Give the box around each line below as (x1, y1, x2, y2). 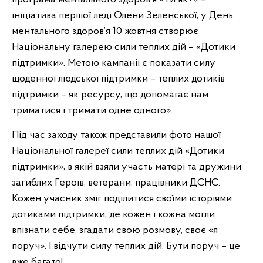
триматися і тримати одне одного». (12, 105, 173, 116)
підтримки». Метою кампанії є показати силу (12, 58, 215, 69)
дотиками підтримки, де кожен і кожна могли (12, 209, 215, 220)
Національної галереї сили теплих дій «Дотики (12, 146, 224, 157)
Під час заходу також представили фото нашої (12, 130, 221, 141)
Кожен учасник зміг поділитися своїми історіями (12, 193, 232, 204)
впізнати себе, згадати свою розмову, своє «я (12, 225, 218, 236)
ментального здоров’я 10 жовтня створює (12, 26, 198, 37)
